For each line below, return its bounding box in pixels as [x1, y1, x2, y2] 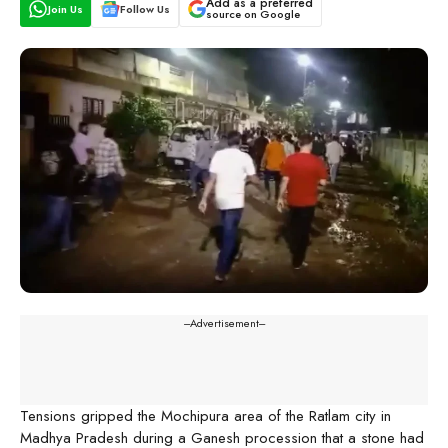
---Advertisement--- [183, 314, 265, 331]
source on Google [205, 6, 300, 23]
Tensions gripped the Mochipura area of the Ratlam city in [20, 404, 391, 427]
